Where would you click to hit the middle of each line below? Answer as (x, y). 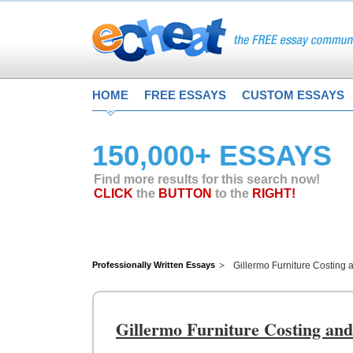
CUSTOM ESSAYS (293, 95)
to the (232, 193)
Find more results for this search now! (207, 179)
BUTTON (185, 193)
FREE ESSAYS (185, 95)
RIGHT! (274, 193)
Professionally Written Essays (154, 265)
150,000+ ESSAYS (212, 156)
